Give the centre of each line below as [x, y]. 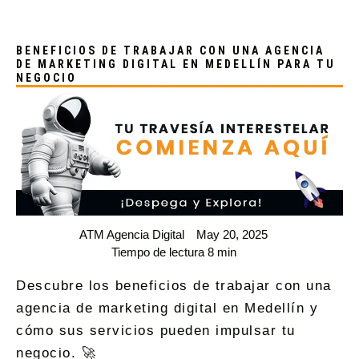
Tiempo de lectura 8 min [173, 252]
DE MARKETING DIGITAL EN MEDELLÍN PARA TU [176, 64]
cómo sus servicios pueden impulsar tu [156, 331]
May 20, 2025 [232, 235]
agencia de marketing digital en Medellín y [167, 309]
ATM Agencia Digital [132, 235]
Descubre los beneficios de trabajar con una [174, 286]
